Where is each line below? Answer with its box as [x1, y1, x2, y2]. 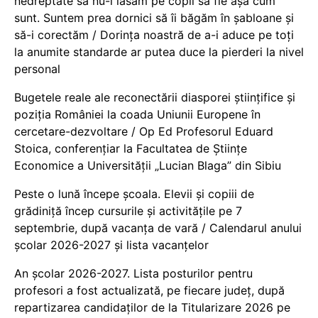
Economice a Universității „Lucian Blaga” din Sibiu [14, 158, 281, 172]
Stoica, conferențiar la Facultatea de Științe [14, 141, 247, 155]
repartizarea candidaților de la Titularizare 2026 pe [14, 300, 290, 314]
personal [14, 62, 60, 76]
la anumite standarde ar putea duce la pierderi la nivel [14, 45, 304, 59]
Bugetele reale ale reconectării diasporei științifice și [14, 90, 295, 104]
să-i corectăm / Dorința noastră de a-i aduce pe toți [14, 28, 294, 42]
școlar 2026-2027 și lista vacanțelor [14, 238, 209, 252]
